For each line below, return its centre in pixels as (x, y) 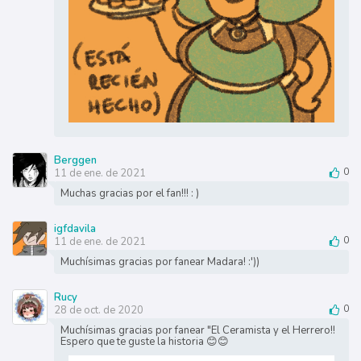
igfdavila (75, 229)
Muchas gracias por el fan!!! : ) (129, 194)
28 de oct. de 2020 (98, 311)
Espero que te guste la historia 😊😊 (144, 342)
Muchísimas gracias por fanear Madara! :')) (160, 262)
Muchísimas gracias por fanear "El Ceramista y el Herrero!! (197, 331)
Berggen (75, 161)
